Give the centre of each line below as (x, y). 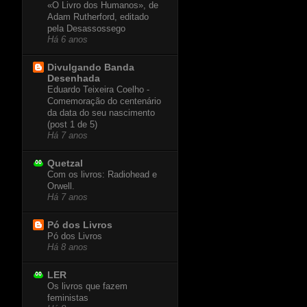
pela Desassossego (86, 29)
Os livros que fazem (87, 286)
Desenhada (74, 78)
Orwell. (61, 186)
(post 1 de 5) (72, 125)
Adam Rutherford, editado (98, 17)
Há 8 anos (67, 248)
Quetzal (65, 163)
